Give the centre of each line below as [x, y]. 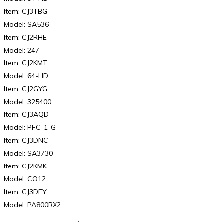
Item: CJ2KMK [25, 166]
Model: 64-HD [26, 76]
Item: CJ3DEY [25, 192]
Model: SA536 [26, 24]
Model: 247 [22, 50]
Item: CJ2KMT [26, 63]
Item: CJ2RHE [25, 37]
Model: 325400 [28, 101]
